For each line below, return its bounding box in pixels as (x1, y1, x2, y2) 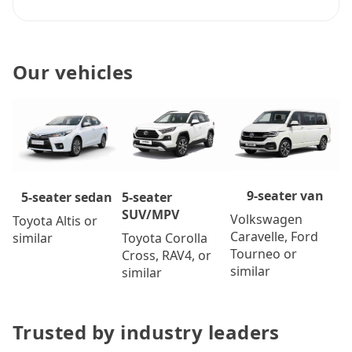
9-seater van (246, 186, 324, 204)
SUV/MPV (121, 206, 179, 224)
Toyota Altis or (13, 212, 97, 230)
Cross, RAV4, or (121, 247, 211, 265)
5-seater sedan (21, 189, 113, 207)
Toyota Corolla (121, 229, 207, 247)
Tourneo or (230, 244, 298, 262)
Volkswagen (230, 210, 303, 228)
